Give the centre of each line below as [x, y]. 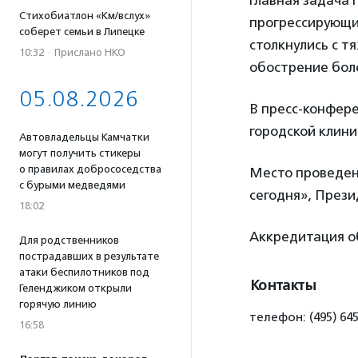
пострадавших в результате [89, 256]
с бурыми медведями [72, 185]
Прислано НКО [90, 52]
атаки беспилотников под [84, 272]
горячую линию [58, 304]
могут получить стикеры [80, 153]
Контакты [282, 285]
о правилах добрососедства [90, 169]
